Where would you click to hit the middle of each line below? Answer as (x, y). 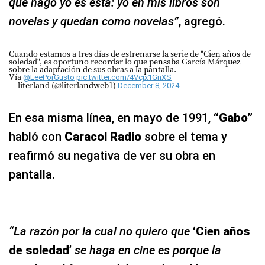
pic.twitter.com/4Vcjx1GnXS (124, 77)
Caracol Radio (103, 137)
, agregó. (202, 22)
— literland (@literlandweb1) (63, 85)
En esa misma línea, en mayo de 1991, (111, 118)
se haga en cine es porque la (148, 251)
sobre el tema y (184, 137)
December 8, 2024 (148, 86)
